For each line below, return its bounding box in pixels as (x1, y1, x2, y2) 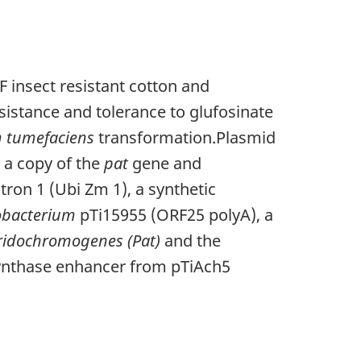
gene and (128, 151, 201, 174)
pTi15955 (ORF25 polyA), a (76, 203, 273, 226)
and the (160, 229, 221, 251)
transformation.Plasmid (94, 126, 276, 148)
